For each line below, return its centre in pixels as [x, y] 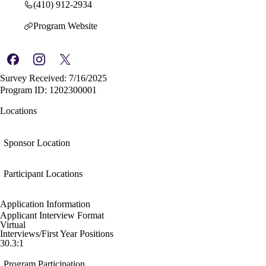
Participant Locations [43, 174]
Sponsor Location [37, 143]
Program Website [65, 26]
